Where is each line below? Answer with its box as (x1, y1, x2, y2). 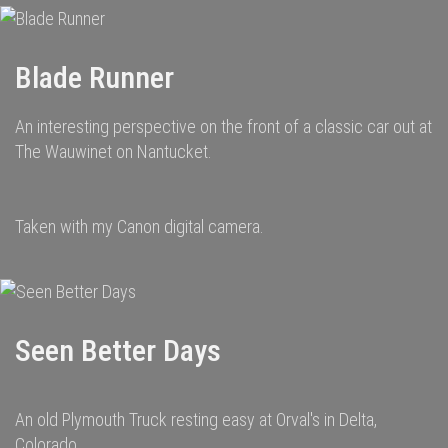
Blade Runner (15, 60, 174, 95)
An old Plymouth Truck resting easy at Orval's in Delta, (15, 409, 377, 430)
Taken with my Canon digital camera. (15, 216, 264, 237)
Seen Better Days (15, 333, 221, 368)
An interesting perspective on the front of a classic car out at (15, 116, 432, 137)
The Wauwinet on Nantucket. (15, 141, 212, 162)
